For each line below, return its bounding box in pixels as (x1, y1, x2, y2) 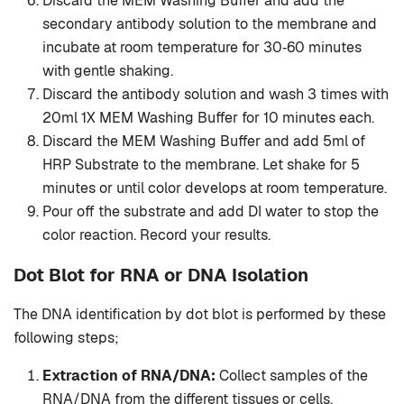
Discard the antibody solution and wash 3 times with (42, 85, 389, 105)
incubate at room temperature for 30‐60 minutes (42, 38, 362, 58)
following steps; (14, 328, 119, 348)
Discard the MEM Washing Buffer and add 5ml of (42, 132, 365, 151)
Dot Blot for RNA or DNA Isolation (14, 263, 308, 288)
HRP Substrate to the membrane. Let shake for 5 (42, 155, 360, 175)
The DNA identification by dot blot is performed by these (14, 305, 386, 325)
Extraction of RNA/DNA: (42, 366, 216, 386)
